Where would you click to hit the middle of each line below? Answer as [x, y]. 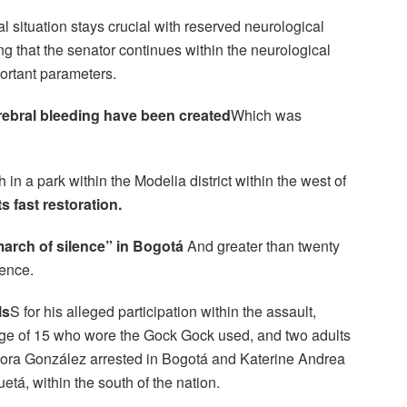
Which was [266, 114]
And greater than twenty [263, 245]
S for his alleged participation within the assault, [163, 311]
